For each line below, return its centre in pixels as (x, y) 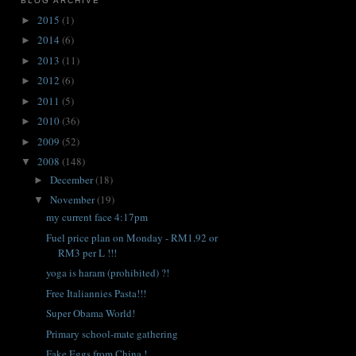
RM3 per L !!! (88, 252)
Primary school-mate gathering (112, 333)
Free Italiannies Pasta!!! (97, 293)
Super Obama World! (91, 313)
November (73, 200)
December (72, 179)
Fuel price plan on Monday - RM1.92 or (132, 237)
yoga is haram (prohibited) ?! (108, 273)
